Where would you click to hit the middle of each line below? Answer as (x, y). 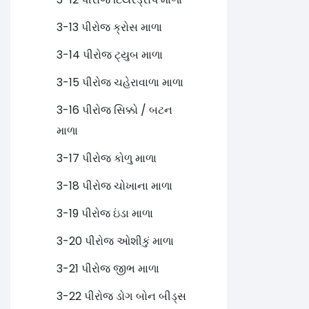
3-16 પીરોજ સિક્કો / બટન (114, 110)
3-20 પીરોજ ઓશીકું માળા (115, 241)
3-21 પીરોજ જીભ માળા (108, 269)
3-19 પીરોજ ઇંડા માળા (105, 214)
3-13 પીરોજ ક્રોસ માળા (109, 28)
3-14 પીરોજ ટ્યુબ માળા (110, 55)
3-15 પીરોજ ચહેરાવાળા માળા (120, 83)
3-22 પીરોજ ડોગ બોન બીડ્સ (121, 297)
